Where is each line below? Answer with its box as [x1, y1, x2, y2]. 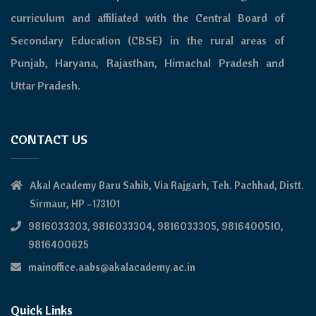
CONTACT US [11, 130, 87, 147]
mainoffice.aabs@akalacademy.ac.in [28, 260, 195, 274]
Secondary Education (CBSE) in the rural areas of [11, 32, 284, 47]
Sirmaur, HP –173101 [30, 196, 120, 210]
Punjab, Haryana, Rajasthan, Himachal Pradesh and [11, 55, 284, 70]
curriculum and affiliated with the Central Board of [11, 10, 284, 25]
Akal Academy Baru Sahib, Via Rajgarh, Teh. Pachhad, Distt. [30, 178, 304, 192]
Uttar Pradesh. [11, 78, 80, 92]
